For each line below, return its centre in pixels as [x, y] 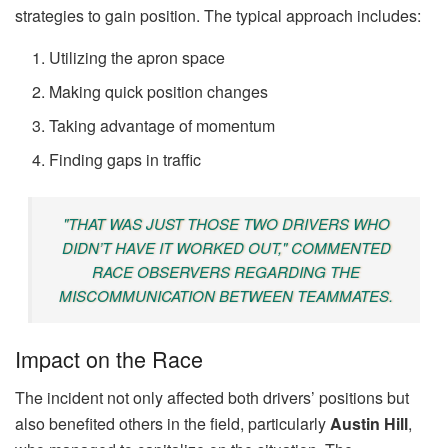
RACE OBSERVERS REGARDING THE [226, 271]
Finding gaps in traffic [125, 159]
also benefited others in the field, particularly [172, 424]
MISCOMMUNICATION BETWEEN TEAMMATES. [226, 295]
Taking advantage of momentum [162, 125]
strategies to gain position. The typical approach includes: [218, 15]
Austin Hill [369, 424]
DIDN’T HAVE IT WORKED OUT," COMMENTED [226, 247]
